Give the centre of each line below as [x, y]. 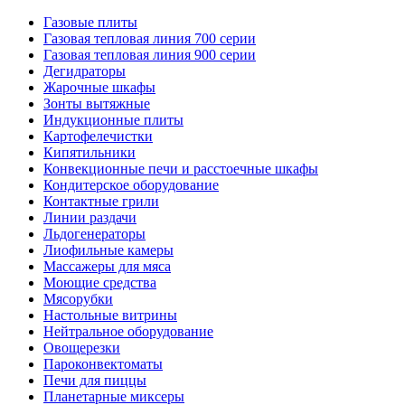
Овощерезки [82, 347]
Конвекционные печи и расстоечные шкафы [181, 168]
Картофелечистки [98, 136]
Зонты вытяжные [97, 103]
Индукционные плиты [113, 119]
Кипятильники [89, 152]
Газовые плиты [90, 22]
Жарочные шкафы [99, 87]
